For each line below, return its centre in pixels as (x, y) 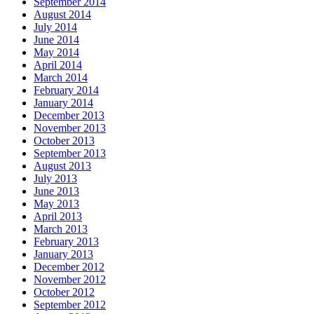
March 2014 (61, 77)
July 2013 (55, 178)
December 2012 (69, 266)
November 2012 (70, 279)
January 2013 (63, 254)
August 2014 (62, 14)
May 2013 (56, 203)
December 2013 (69, 115)
